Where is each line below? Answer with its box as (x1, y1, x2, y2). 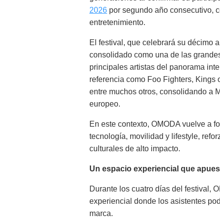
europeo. (89, 100, 120, 108)
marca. (89, 209, 113, 218)
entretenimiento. (89, 18, 145, 27)
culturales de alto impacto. (89, 144, 180, 153)
